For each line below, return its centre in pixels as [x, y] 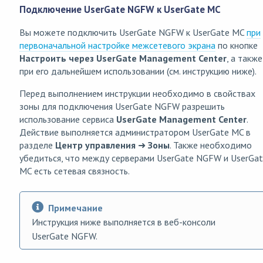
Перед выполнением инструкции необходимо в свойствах [137, 93]
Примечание [75, 208]
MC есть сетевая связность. [75, 171]
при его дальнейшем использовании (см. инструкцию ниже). [138, 71]
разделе [37, 145]
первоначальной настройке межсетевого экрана [117, 45]
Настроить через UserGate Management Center [123, 58]
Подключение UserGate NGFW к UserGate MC [120, 10]
